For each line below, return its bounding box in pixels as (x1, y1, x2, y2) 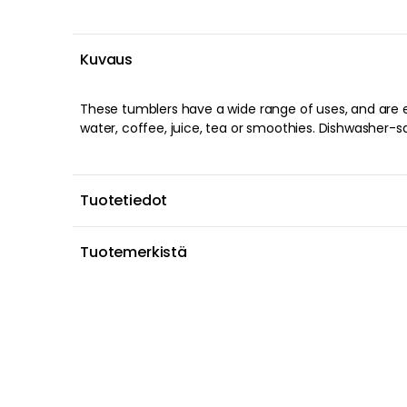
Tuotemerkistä (80, 242, 187, 263)
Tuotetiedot (80, 190, 168, 211)
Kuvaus (80, 49, 134, 70)
